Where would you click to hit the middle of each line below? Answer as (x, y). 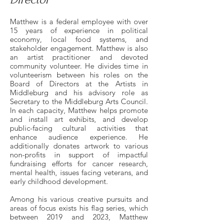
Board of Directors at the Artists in (79, 84)
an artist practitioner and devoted (79, 57)
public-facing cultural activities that (79, 128)
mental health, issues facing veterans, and (79, 172)
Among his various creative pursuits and (79, 199)
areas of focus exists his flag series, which (79, 208)
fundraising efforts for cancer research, (79, 164)
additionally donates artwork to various (79, 146)
